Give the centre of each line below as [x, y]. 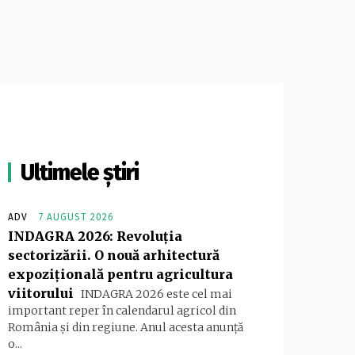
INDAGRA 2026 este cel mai [155, 294]
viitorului [41, 294]
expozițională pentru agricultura [120, 275]
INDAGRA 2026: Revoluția [95, 237]
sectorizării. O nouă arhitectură [114, 256]
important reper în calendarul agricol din [122, 311]
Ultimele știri [80, 173]
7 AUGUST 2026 [76, 218]
